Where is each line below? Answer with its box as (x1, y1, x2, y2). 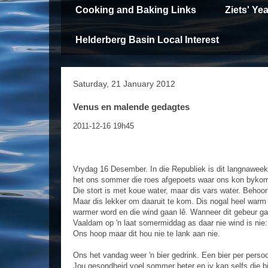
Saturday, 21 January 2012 (73, 79, 175, 89)
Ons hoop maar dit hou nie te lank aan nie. (73, 229, 220, 239)
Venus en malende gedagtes (73, 102, 190, 112)
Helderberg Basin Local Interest (75, 35, 219, 45)
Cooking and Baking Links (75, 5, 196, 16)
